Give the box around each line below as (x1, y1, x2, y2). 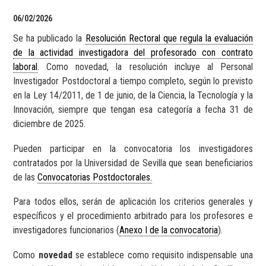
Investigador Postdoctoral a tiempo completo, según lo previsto (13, 75, 253, 87)
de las (13, 171, 38, 183)
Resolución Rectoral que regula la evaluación (85, 33, 253, 45)
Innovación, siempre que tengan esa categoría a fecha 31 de (13, 104, 253, 116)
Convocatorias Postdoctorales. (37, 171, 153, 183)
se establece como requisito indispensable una (72, 249, 253, 261)
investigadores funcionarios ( (13, 224, 120, 236)
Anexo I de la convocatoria (119, 224, 218, 236)
